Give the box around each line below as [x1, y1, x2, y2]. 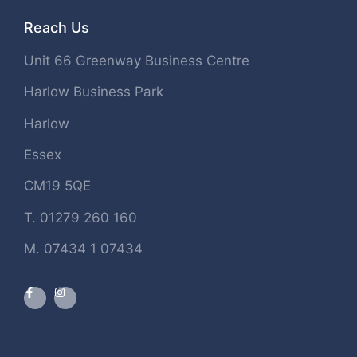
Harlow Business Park [24, 84, 163, 100]
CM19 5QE [24, 178, 91, 194]
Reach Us [24, 18, 89, 36]
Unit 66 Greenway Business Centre [24, 52, 249, 69]
